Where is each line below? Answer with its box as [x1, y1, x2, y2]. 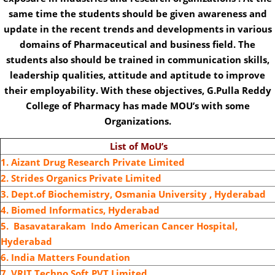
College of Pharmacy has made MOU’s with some [25, 99, 250, 112]
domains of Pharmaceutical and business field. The [20, 38, 255, 50]
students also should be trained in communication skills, [6, 53, 269, 66]
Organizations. [104, 115, 171, 127]
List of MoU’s [109, 140, 168, 152]
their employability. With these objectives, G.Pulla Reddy [4, 84, 271, 96]
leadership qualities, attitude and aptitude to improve [10, 69, 265, 81]
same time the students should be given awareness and [8, 7, 267, 20]
